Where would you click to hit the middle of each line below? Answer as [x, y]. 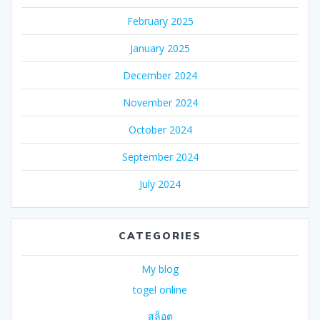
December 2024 [160, 75]
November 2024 [160, 102]
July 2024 [160, 184]
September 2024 [160, 156]
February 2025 [160, 21]
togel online [160, 289]
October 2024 [160, 129]
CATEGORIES [160, 235]
